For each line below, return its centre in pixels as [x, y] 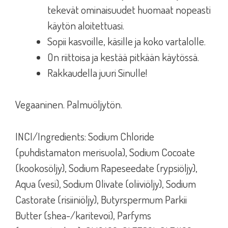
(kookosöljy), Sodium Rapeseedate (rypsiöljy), [106, 167]
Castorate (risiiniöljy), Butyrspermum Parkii [101, 199]
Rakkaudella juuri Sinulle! [97, 72]
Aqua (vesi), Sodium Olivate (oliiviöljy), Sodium [106, 183]
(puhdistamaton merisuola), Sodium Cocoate [105, 152]
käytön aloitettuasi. [86, 25]
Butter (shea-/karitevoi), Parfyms [83, 215]
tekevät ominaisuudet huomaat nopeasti [129, 9]
